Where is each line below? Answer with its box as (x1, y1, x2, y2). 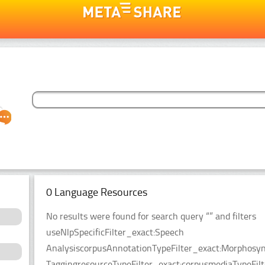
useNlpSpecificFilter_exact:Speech (46, 226, 184, 238)
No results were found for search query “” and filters (46, 210, 256, 222)
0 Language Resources (46, 185, 147, 199)
